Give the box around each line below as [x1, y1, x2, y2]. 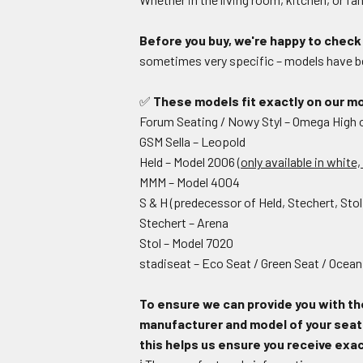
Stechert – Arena [139, 215, 228, 231]
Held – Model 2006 [139, 154, 237, 170]
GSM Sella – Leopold [139, 134, 246, 150]
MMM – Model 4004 [139, 174, 240, 190]
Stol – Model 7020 [139, 235, 233, 251]
